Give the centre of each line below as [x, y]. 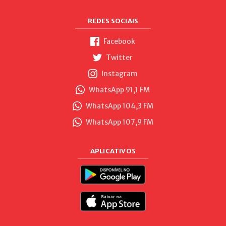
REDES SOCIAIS [113, 21]
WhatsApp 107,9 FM [119, 122]
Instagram [119, 73]
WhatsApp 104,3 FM [119, 106]
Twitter [119, 57]
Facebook [119, 41]
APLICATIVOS [113, 151]
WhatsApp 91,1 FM [119, 90]
